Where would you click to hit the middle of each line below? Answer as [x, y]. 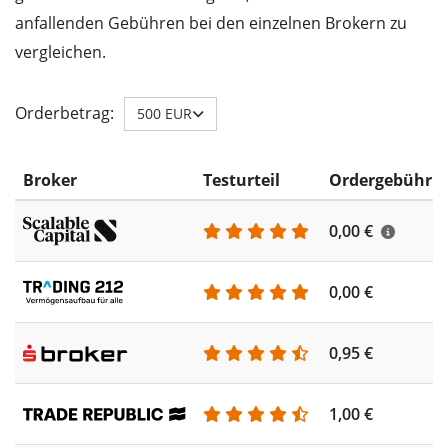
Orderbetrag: [64, 113]
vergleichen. [60, 51]
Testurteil [241, 179]
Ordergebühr [380, 179]
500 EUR [164, 113]
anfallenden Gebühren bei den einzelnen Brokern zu [211, 22]
